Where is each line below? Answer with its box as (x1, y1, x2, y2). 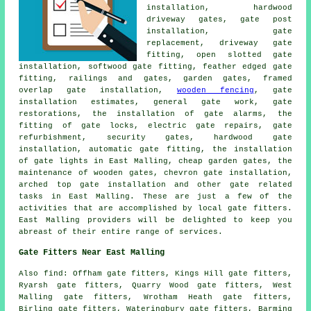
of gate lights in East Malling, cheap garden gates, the (19, 156, 292, 165)
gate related (230, 180, 292, 189)
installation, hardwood (146, 3, 292, 12)
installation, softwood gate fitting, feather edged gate (19, 62, 292, 71)
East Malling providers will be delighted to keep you (19, 215, 292, 224)
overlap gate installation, (19, 85, 177, 94)
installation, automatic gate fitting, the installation (19, 144, 292, 153)
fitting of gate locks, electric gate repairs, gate (19, 121, 292, 130)
